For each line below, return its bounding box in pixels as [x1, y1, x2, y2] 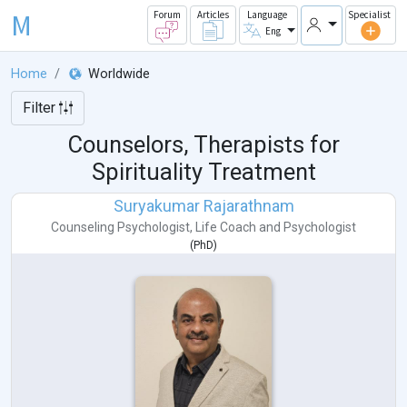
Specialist [348, 8, 391, 22]
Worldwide [88, 66, 151, 83]
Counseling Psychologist [51, 220, 190, 235]
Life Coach [195, 220, 256, 235]
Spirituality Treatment [91, 158, 316, 186]
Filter [23, 99, 59, 117]
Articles [196, 8, 229, 22]
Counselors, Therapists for [67, 131, 340, 159]
